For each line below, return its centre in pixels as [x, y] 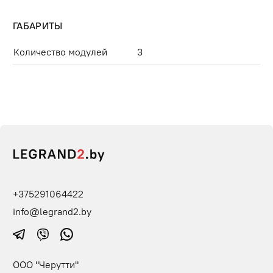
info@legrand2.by [52, 211]
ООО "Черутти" [46, 265]
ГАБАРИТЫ [38, 25]
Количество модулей [60, 51]
